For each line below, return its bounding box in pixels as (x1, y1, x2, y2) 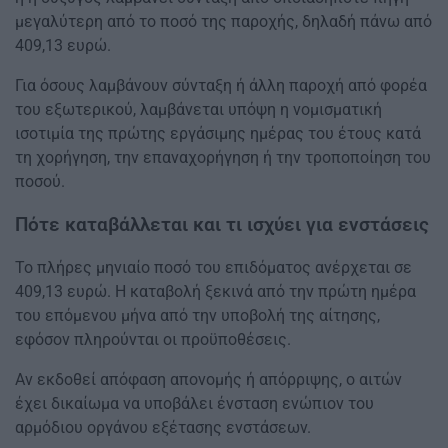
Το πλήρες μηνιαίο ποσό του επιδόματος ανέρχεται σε (15, 258, 412, 278)
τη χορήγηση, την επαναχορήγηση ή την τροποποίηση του (15, 148, 431, 168)
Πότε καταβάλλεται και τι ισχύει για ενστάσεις (15, 213, 429, 236)
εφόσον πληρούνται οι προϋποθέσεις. (15, 330, 291, 350)
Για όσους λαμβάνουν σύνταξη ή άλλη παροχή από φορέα (15, 76, 427, 96)
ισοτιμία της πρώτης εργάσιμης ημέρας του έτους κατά (15, 124, 421, 144)
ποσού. (15, 172, 65, 192)
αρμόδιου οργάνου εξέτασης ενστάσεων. (15, 418, 311, 438)
